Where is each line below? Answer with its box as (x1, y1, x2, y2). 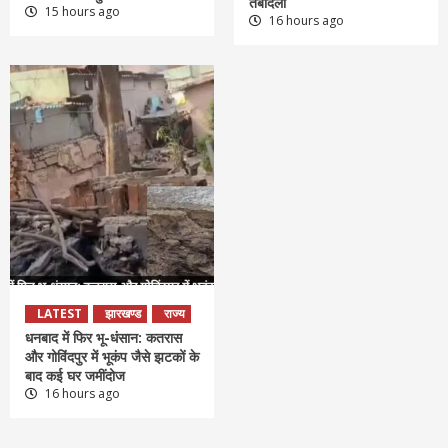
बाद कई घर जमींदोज (25, 366, 125, 386)
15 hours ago (42, 3, 120, 21)
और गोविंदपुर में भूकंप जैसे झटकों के (25, 347, 199, 367)
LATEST (37, 305, 82, 323)
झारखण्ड (105, 305, 141, 323)
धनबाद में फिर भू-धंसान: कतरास (25, 328, 182, 348)
